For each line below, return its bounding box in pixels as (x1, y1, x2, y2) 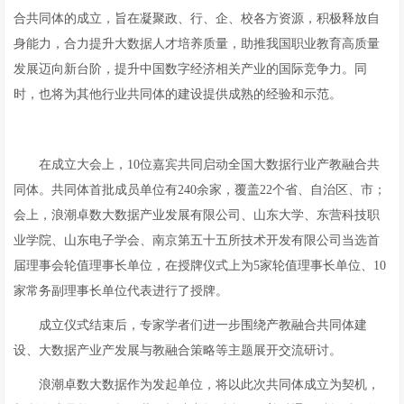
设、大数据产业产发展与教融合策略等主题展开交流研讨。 (14, 344, 343, 357)
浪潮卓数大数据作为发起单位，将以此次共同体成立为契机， (39, 378, 381, 391)
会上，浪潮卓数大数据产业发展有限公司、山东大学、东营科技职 (14, 208, 381, 222)
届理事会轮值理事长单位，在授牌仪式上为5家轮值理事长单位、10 (14, 259, 387, 272)
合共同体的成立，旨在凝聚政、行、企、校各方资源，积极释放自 (14, 12, 381, 25)
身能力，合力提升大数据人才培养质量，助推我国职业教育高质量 (14, 37, 381, 50)
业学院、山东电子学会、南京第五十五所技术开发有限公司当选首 (14, 234, 381, 247)
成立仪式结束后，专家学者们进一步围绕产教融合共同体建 (39, 318, 368, 332)
